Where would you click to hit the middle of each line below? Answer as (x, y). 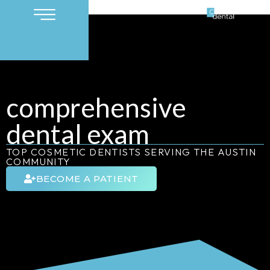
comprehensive (96, 107)
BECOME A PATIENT (87, 178)
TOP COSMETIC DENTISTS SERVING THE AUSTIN (131, 152)
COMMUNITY (39, 161)
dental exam (78, 133)
